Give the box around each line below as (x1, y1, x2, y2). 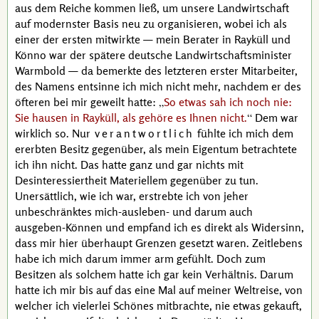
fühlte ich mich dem (194, 126, 293, 140)
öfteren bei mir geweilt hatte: (15, 95, 159, 109)
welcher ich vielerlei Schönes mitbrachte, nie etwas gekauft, (15, 298, 302, 313)
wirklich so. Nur (15, 126, 93, 140)
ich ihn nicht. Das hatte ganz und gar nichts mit (15, 157, 244, 172)
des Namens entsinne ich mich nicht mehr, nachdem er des (15, 79, 301, 93)
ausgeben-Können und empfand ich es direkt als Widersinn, (15, 220, 304, 234)
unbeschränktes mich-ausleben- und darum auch (15, 204, 253, 219)
